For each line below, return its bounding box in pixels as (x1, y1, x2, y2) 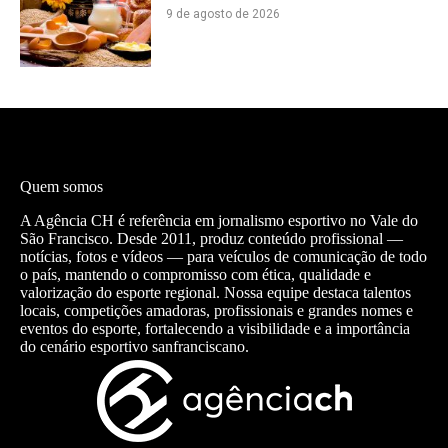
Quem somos (20, 177, 103, 195)
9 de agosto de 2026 (165, 7, 280, 22)
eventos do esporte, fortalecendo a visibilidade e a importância (20, 319, 410, 337)
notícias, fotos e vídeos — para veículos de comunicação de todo (20, 247, 427, 265)
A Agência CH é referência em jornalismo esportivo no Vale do (20, 211, 418, 229)
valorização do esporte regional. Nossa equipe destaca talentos (20, 283, 411, 301)
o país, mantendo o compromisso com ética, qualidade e (20, 265, 371, 283)
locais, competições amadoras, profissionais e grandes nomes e (20, 301, 413, 319)
